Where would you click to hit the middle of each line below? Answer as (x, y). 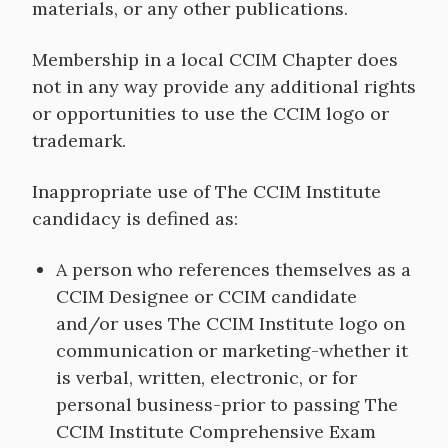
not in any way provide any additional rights (224, 86)
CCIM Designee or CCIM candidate (206, 296)
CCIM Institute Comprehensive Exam (216, 431)
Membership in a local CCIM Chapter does (215, 59)
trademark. (79, 140)
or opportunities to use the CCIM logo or (210, 113)
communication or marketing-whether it (232, 350)
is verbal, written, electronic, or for (206, 377)
